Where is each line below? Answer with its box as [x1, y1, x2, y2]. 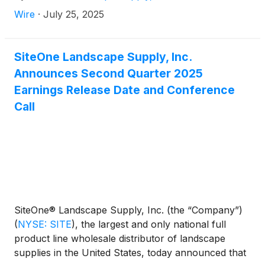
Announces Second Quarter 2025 [14, 66, 203, 80]
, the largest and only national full [75, 218, 226, 230]
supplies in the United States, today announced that [14, 247, 246, 258]
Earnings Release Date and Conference [14, 83, 235, 97]
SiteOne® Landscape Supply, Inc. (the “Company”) [14, 204, 243, 216]
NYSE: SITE [18, 218, 72, 230]
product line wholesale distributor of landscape [14, 232, 225, 244]
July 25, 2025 [43, 8, 104, 20]
